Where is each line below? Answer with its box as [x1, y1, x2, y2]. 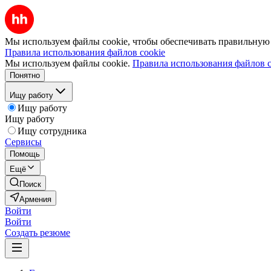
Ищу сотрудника [18, 126, 87, 136]
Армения [19, 195, 51, 204]
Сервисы [5, 137, 42, 147]
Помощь [10, 149, 40, 158]
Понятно [10, 71, 40, 80]
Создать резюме [5, 227, 70, 238]
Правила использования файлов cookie [5, 47, 165, 57]
